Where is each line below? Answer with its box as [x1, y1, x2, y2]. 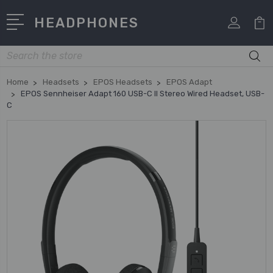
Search [7, 46, 35, 57]
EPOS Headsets [93, 77, 152, 87]
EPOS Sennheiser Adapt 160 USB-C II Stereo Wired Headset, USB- [21, 88, 264, 98]
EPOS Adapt [166, 77, 212, 87]
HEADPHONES [34, 14, 140, 31]
